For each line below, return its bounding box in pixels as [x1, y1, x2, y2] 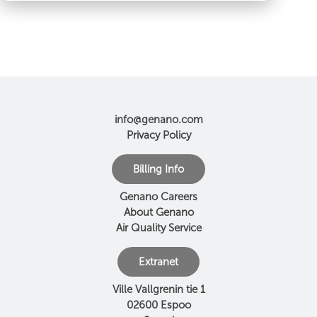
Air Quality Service [115, 221, 202, 234]
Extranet [139, 255, 178, 268]
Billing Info [133, 163, 184, 175]
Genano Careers [120, 190, 197, 203]
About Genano [123, 206, 194, 219]
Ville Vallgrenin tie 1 [112, 283, 205, 296]
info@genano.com [114, 113, 203, 126]
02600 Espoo [126, 299, 191, 311]
